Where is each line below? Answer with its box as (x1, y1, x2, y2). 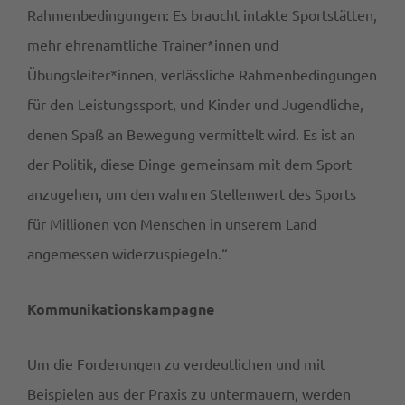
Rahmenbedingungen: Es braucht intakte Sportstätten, (27, 5, 377, 24)
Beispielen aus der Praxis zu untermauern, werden (27, 384, 351, 403)
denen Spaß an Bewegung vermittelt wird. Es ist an (27, 125, 355, 144)
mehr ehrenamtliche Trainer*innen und (27, 35, 278, 54)
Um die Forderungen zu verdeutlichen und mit (27, 354, 325, 373)
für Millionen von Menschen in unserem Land (27, 214, 316, 233)
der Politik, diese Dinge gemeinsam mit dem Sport (27, 155, 352, 174)
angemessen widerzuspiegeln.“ (27, 244, 231, 263)
